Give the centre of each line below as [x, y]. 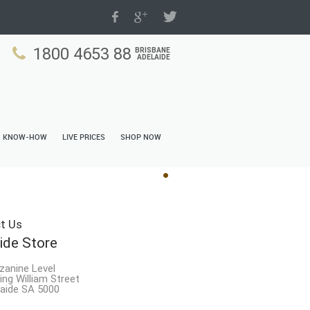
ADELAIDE [154, 57]
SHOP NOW [141, 138]
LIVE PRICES [84, 138]
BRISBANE [153, 50]
